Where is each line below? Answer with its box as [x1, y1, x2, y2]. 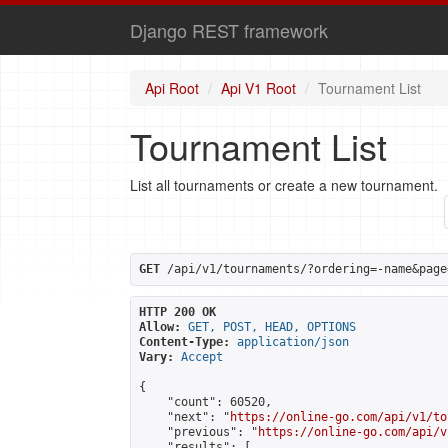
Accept [181, 350, 223, 364]
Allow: [139, 320, 181, 334]
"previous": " [139, 425, 258, 439]
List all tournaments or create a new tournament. [130, 175, 438, 195]
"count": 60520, [139, 395, 272, 409]
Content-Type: [139, 335, 230, 349]
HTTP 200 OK [139, 305, 216, 319]
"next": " [139, 410, 230, 424]
